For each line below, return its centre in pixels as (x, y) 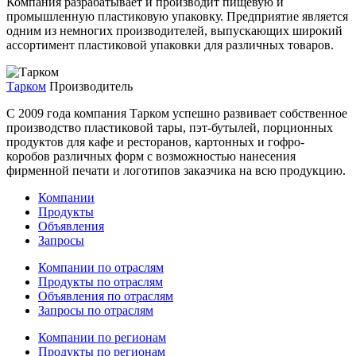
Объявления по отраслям (106, 296)
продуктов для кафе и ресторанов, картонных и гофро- (155, 141)
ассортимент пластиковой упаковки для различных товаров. (170, 44)
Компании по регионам (102, 337)
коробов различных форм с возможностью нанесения (151, 156)
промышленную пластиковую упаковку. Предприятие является (177, 16)
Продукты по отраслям (101, 281)
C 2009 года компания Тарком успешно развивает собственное (177, 113)
